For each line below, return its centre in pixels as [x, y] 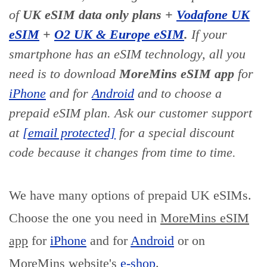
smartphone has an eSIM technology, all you [127, 54]
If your [207, 34]
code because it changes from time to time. [122, 152]
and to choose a [178, 93]
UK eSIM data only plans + [100, 15]
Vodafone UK [213, 15]
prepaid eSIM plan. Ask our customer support [131, 113]
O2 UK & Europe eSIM [119, 34]
